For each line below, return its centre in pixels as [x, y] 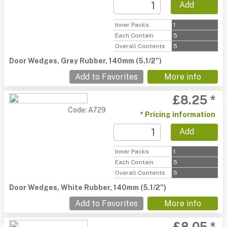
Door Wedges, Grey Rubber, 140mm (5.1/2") [85, 61]
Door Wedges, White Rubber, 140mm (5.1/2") [88, 187]
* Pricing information [178, 115]
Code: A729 [87, 110]
